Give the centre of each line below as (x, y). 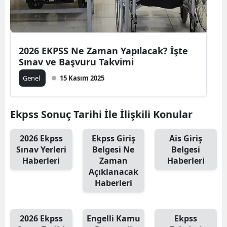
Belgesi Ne (113, 149)
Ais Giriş (186, 138)
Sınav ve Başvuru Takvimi (76, 62)
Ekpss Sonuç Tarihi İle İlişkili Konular (101, 114)
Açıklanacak (113, 172)
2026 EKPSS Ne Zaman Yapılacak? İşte (103, 50)
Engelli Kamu (113, 218)
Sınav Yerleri (41, 149)
